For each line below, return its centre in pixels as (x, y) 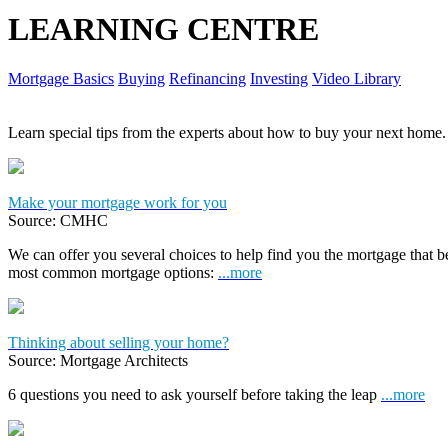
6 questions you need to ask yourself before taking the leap (194, 394)
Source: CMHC (58, 220)
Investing (279, 78)
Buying (141, 78)
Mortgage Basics (61, 78)
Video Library (356, 78)
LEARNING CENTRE (163, 29)
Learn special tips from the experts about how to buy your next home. (227, 132)
